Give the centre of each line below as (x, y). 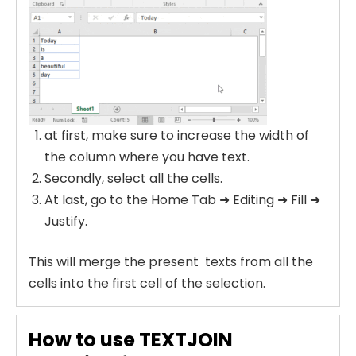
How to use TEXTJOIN (131, 339)
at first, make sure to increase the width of (177, 135)
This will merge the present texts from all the (171, 261)
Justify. (66, 221)
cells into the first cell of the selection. (147, 283)
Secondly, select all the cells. (133, 178)
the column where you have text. (147, 157)
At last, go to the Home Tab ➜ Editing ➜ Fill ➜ (182, 199)
